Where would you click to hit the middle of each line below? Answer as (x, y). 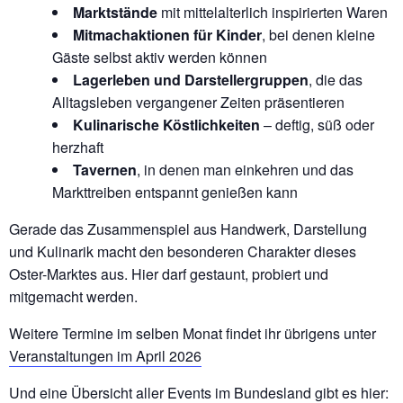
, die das (336, 79)
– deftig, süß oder (317, 124)
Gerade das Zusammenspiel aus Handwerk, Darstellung (188, 228)
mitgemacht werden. (73, 296)
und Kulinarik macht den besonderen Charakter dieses (183, 251)
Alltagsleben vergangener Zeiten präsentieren (198, 102)
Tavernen (105, 169)
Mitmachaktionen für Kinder (167, 34)
